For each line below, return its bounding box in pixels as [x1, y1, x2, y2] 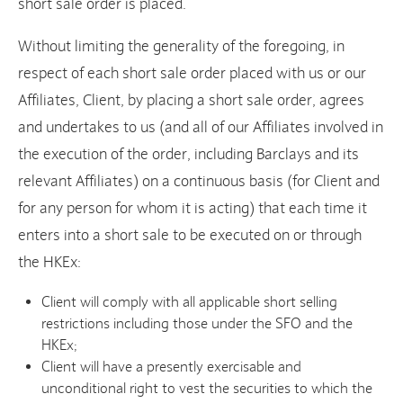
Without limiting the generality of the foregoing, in [18, 37, 345, 57]
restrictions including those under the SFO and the [41, 315, 354, 333]
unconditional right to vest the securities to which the [41, 380, 373, 398]
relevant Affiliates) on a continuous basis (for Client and [18, 172, 380, 192]
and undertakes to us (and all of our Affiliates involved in [18, 118, 383, 138]
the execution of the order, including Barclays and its [18, 145, 359, 165]
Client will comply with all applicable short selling [41, 293, 338, 311]
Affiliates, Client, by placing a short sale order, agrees [18, 91, 364, 111]
